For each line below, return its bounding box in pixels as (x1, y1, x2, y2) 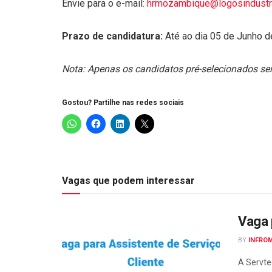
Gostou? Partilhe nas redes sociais (62, 98, 184, 107)
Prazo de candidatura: (62, 30, 165, 42)
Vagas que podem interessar (62, 174, 195, 186)
